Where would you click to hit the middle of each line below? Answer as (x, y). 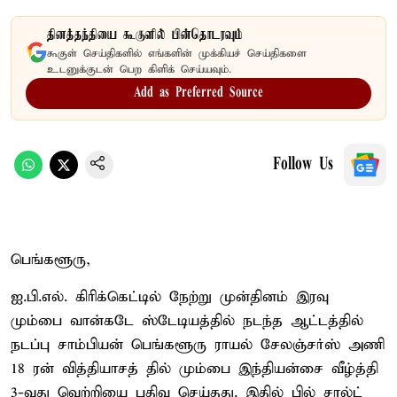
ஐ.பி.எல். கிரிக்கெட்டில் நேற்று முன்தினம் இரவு (170, 297)
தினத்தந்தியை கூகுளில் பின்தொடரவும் (145, 35)
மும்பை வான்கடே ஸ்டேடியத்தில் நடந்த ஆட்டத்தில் (187, 321)
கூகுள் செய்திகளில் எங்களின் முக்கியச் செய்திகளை (177, 53)
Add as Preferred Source (198, 93)
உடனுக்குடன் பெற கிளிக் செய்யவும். (139, 69)
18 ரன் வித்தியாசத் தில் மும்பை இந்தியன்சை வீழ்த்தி (195, 369)
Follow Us (303, 164)
